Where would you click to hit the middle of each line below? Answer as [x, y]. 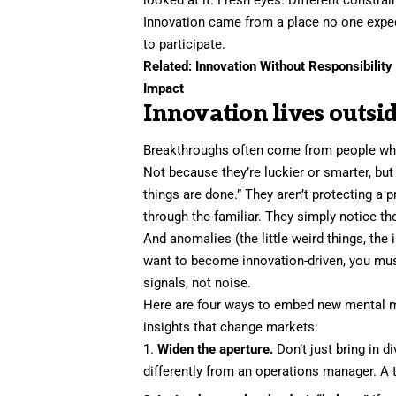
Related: [170, 66]
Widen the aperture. [216, 350]
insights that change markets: [231, 327]
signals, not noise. [198, 283]
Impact [164, 88]
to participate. [185, 44]
